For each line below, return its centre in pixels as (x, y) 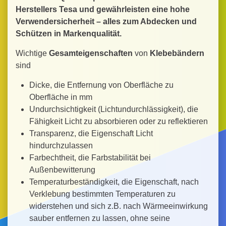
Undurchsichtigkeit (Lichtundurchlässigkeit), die (114, 109)
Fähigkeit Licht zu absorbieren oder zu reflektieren (118, 121)
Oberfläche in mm (61, 97)
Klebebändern (177, 53)
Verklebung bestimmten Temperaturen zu (102, 194)
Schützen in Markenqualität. (69, 34)
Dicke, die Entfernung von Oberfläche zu (101, 85)
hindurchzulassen (61, 146)
